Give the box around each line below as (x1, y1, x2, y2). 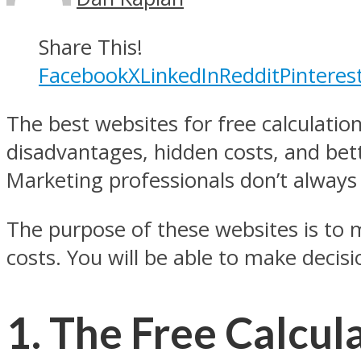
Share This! (39, 32, 143, 61)
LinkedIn (140, 60, 219, 89)
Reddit (219, 60, 280, 89)
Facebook (39, 60, 128, 89)
